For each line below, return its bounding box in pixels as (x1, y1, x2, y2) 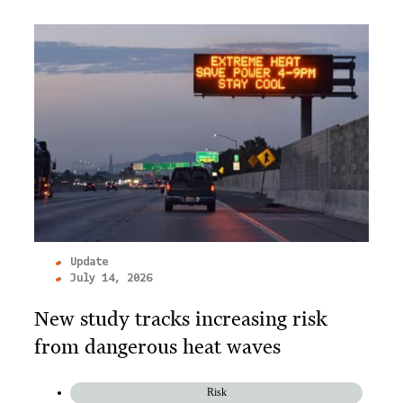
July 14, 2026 (70, 271, 152, 285)
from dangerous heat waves (34, 335, 281, 360)
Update (70, 255, 108, 269)
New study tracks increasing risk (34, 307, 327, 332)
